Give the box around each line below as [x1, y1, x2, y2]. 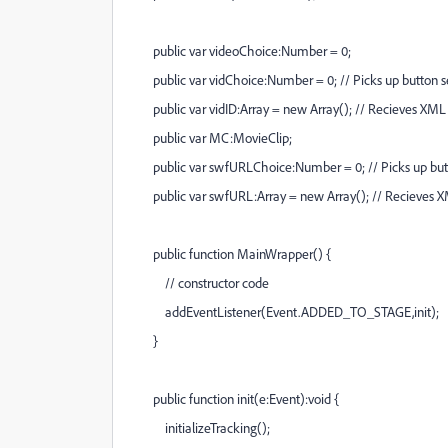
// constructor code [129, 274, 269, 291]
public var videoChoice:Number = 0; [129, 42, 351, 59]
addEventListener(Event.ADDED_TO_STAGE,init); [129, 303, 439, 320]
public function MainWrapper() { [129, 245, 331, 262]
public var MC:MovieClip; [129, 129, 292, 146]
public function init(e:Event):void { [129, 390, 339, 407]
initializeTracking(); [129, 419, 270, 436]
